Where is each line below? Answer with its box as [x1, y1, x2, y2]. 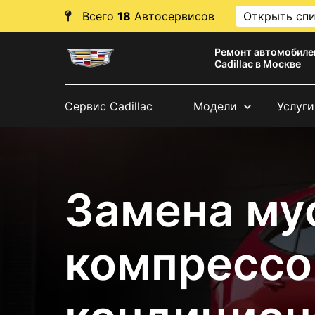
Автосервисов [131, 8, 214, 23]
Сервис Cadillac [65, 98, 153, 113]
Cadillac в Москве [214, 58, 302, 70]
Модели [193, 98, 237, 113]
